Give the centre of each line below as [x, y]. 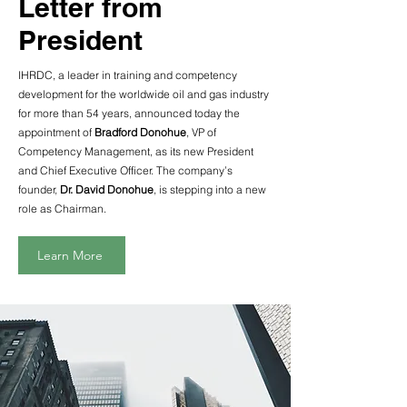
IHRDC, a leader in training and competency [128, 75]
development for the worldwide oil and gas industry [144, 94]
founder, [39, 189]
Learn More [70, 255]
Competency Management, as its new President [136, 151]
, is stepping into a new [210, 189]
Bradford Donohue [140, 132]
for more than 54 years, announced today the [129, 113]
